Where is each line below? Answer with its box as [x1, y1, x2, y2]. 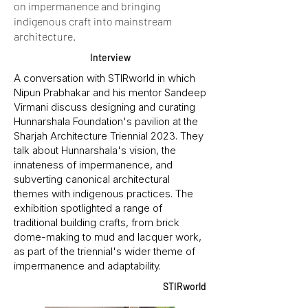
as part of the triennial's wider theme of [14, 245, 195, 258]
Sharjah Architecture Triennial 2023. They [14, 129, 203, 142]
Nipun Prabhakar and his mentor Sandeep [14, 86, 206, 99]
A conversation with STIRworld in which [14, 71, 195, 85]
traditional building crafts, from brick [14, 216, 179, 229]
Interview [89, 52, 131, 63]
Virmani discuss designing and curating [14, 100, 195, 113]
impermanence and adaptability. [14, 259, 161, 272]
